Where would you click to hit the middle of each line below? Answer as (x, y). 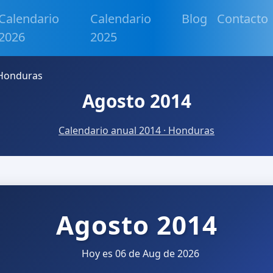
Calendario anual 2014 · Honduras (136, 131)
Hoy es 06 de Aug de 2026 (139, 253)
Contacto (243, 19)
